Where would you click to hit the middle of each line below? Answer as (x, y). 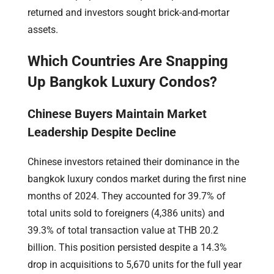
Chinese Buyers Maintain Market (117, 113)
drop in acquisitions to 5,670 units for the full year (135, 264)
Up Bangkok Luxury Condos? (122, 82)
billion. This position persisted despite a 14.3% (127, 247)
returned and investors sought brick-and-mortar (128, 12)
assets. (43, 29)
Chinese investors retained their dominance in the (133, 161)
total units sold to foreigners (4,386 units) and (126, 213)
